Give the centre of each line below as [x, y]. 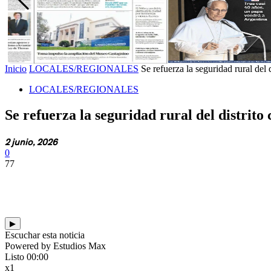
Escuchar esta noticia [45, 235]
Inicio [16, 69]
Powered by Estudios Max [55, 246]
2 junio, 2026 [31, 141]
